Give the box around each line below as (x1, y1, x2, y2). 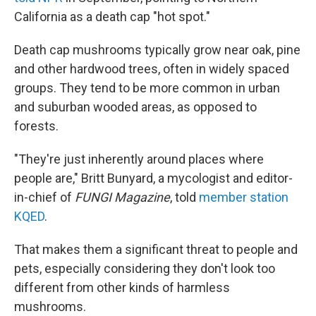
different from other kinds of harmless (14, 280, 230, 295)
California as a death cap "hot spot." (14, 9, 210, 24)
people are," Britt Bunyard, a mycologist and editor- (14, 171, 293, 186)
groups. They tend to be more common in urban (14, 80, 280, 95)
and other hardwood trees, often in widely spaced (14, 61, 289, 76)
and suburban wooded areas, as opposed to (14, 99, 257, 114)
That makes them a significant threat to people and (14, 242, 298, 257)
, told (170, 190, 199, 205)
